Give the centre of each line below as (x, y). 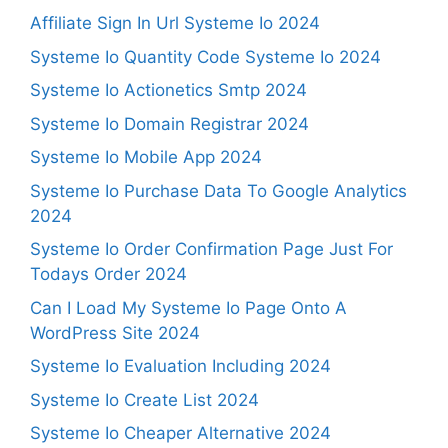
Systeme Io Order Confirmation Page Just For (211, 249)
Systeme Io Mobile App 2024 (146, 157)
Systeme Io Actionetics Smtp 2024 (168, 90)
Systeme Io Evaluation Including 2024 (180, 366)
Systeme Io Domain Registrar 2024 (169, 123)
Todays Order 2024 (108, 274)
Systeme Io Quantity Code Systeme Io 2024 (205, 56)
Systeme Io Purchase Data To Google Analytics (218, 190)
